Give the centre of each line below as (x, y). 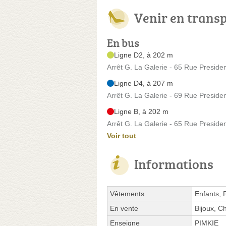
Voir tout (122, 135)
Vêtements (127, 193)
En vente (124, 208)
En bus (123, 42)
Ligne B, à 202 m (141, 111)
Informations (174, 164)
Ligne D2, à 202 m (144, 55)
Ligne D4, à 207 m (144, 83)
